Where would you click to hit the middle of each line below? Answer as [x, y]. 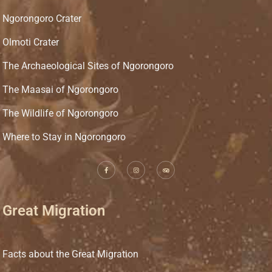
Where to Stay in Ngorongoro [64, 137]
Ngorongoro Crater [42, 19]
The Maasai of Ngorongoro [60, 90]
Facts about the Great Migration [70, 254]
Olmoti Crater [31, 42]
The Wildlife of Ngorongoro [60, 114]
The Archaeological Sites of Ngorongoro [88, 66]
